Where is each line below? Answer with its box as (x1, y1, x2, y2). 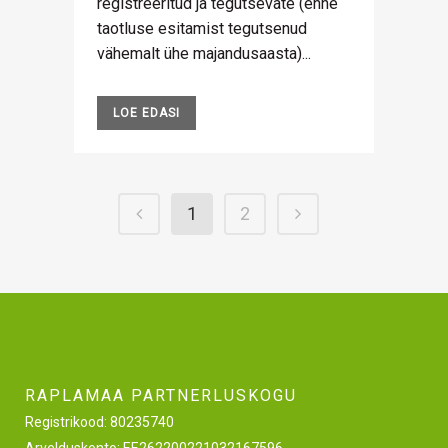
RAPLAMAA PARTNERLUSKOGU (25, 386, 297, 405)
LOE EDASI (113, 106, 180, 120)
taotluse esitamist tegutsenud (97, 19, 307, 38)
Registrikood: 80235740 (25, 414, 174, 430)
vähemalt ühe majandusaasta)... (97, 44, 311, 63)
